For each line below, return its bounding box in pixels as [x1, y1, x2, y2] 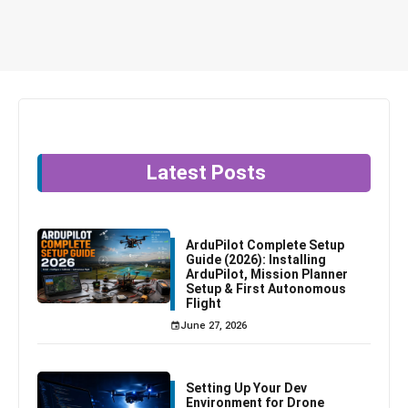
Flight [186, 295, 222, 311]
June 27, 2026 [180, 319, 248, 331]
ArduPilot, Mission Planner [186, 266, 349, 281]
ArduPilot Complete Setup [186, 237, 345, 252]
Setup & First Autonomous [186, 280, 347, 296]
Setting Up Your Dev [186, 380, 308, 395]
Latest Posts [147, 160, 266, 184]
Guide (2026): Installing [186, 251, 327, 267]
